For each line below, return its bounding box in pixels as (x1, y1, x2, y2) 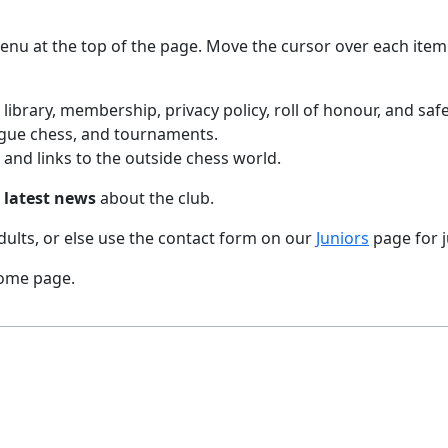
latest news (4, 187, 96, 209)
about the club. (96, 187, 214, 209)
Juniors (316, 227, 369, 249)
